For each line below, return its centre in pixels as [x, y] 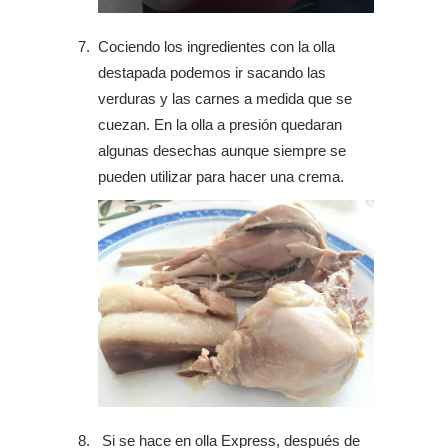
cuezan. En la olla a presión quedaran [220, 124]
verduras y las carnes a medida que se [225, 98]
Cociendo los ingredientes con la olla [216, 46]
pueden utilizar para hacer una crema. [221, 176]
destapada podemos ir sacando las [212, 72]
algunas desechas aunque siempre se [222, 150]
